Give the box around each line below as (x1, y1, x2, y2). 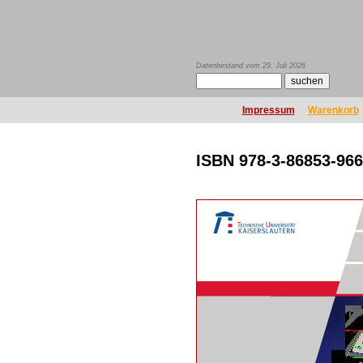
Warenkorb (307, 105, 359, 116)
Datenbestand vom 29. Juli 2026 (196, 62, 305, 70)
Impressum (241, 105, 295, 116)
